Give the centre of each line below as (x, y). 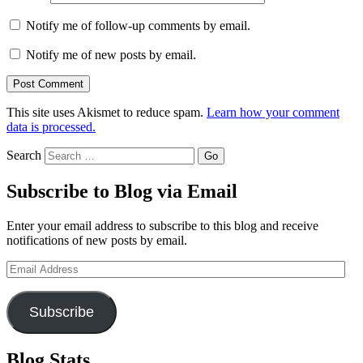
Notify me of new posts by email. (111, 54)
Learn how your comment (273, 112)
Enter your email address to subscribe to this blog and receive (162, 225)
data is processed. (51, 126)
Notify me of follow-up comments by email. (138, 25)
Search (24, 155)
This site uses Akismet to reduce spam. (107, 112)
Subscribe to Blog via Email (122, 191)
